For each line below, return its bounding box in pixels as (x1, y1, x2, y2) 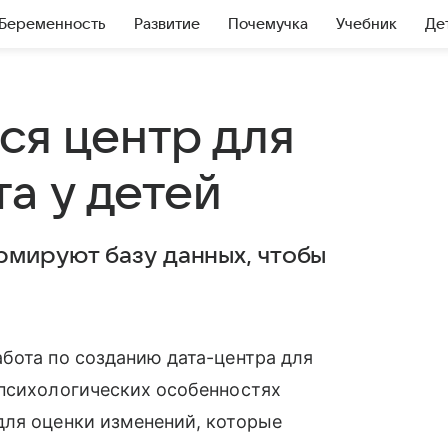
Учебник (336, 16, 397, 32)
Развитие (134, 16, 200, 32)
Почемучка (228, 16, 308, 32)
